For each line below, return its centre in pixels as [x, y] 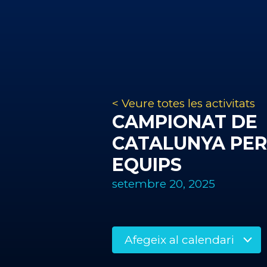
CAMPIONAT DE [185, 122]
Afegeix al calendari [181, 240]
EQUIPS [147, 165]
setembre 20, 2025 [164, 184]
